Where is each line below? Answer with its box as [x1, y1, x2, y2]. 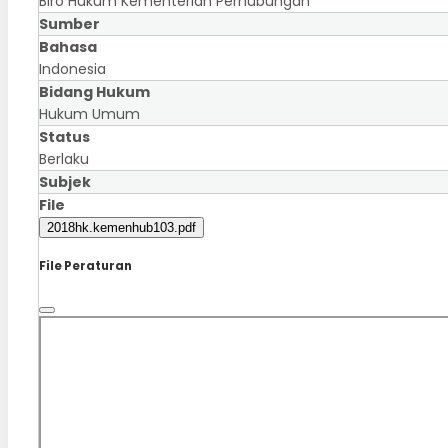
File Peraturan [39, 257, 132, 274]
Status [39, 126, 90, 147]
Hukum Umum [39, 103, 140, 124]
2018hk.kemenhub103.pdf [47, 219, 196, 235]
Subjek [39, 171, 91, 192]
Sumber [39, 13, 100, 34]
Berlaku [39, 148, 89, 169]
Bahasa [39, 36, 97, 57]
